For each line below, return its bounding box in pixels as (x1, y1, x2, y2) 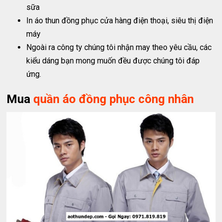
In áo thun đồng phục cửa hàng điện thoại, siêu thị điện (26, 15, 214, 25)
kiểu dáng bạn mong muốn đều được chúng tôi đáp (26, 55, 200, 65)
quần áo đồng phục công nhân (33, 92, 194, 106)
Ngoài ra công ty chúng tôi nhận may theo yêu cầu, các (26, 42, 212, 52)
